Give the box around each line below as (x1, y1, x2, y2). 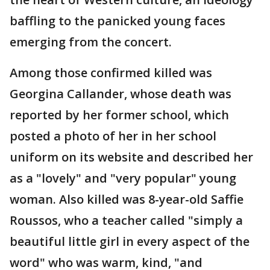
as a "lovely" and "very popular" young (10, 170, 236, 186)
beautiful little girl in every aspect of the (10, 233, 250, 250)
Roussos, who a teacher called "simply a (10, 212, 243, 228)
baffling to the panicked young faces (10, 13, 225, 29)
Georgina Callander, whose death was (10, 86, 231, 102)
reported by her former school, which (10, 107, 229, 123)
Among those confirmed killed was (10, 64, 212, 81)
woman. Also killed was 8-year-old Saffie (10, 191, 243, 207)
